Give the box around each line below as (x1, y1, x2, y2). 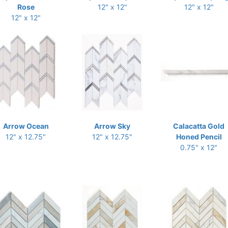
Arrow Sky (94, 122, 130, 130)
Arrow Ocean (3, 122, 49, 130)
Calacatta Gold (173, 122, 224, 130)
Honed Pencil (176, 132, 222, 141)
